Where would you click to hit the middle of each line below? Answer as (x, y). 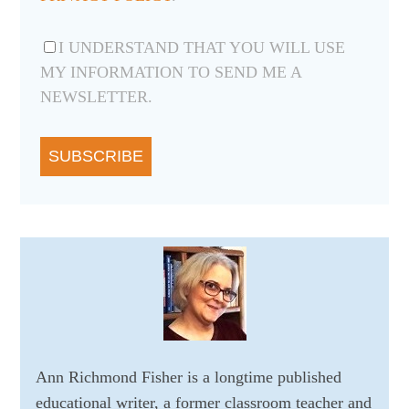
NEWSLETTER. (96, 97)
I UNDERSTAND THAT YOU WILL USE (201, 48)
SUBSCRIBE (95, 157)
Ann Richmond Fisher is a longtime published (188, 378)
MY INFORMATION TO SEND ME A (170, 73)
